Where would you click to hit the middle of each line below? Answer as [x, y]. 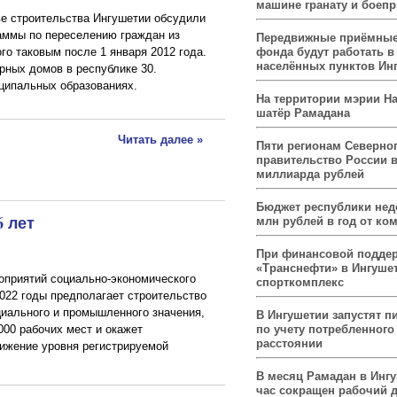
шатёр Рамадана [303, 113]
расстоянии [289, 343]
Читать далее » [160, 140]
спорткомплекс [300, 282]
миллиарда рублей [310, 174]
